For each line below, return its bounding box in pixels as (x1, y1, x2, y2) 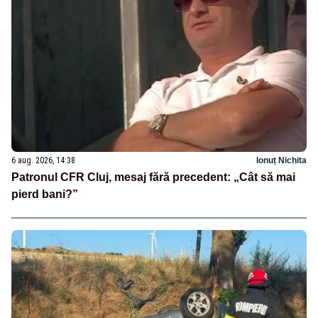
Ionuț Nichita (256, 155, 307, 166)
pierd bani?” (11, 188, 78, 201)
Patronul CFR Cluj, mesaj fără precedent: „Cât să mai (11, 171, 295, 184)
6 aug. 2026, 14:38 (11, 155, 75, 166)
